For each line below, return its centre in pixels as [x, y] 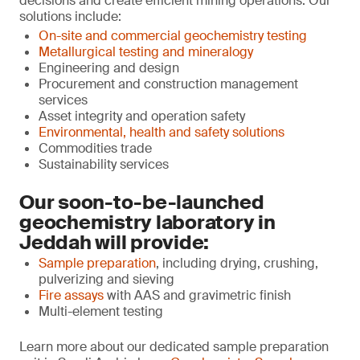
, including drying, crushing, [237, 263]
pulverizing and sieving [106, 279]
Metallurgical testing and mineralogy [146, 52]
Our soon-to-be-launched [142, 202]
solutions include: [70, 16]
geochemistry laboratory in [147, 222]
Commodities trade [95, 148]
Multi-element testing [101, 311]
